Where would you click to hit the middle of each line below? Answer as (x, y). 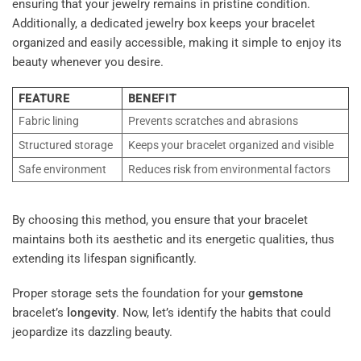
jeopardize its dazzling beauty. (92, 332)
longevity (91, 313)
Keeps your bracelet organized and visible (230, 145)
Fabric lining (48, 121)
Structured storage (65, 145)
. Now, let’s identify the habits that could (223, 313)
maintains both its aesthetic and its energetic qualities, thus (173, 239)
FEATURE (44, 99)
